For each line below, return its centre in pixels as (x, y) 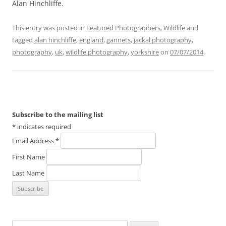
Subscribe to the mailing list (58, 115)
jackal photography (163, 40)
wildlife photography (97, 52)
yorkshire (145, 52)
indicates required (43, 127)
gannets (119, 40)
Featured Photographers (123, 28)
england (91, 40)
